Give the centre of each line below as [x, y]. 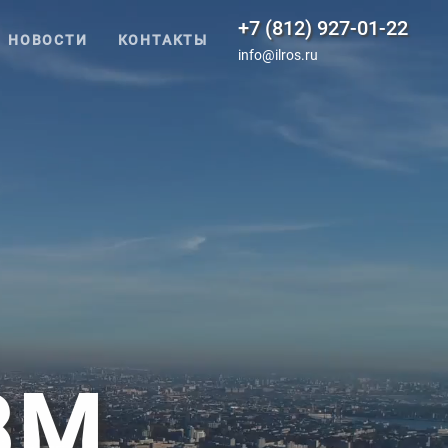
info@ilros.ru [278, 55]
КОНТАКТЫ [162, 40]
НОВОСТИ [47, 40]
